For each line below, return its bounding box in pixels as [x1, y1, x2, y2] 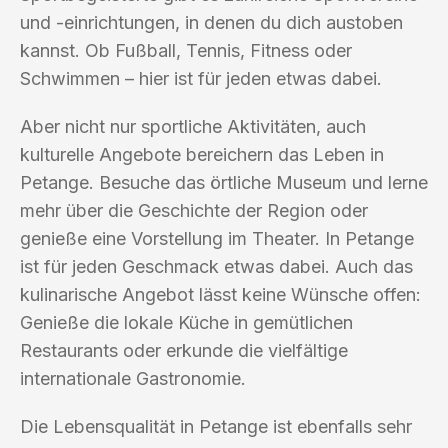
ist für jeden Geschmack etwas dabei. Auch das [20, 255, 413, 277]
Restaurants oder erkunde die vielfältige [20, 339, 348, 361]
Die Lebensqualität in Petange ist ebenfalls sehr [20, 415, 412, 437]
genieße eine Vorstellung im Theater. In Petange [20, 227, 414, 249]
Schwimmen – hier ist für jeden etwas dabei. [20, 67, 382, 89]
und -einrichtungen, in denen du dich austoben [20, 11, 403, 33]
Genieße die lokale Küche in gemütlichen [20, 311, 353, 333]
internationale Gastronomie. [20, 367, 246, 389]
